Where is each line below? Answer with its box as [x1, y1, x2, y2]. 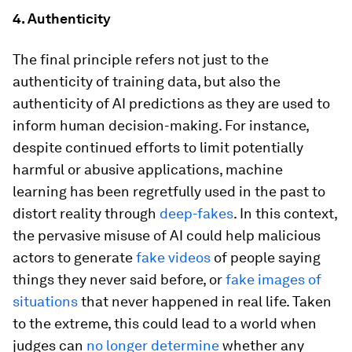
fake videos [136, 249, 211, 266]
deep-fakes [159, 205, 233, 222]
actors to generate [13, 249, 136, 266]
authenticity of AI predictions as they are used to [13, 95, 330, 112]
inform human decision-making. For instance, [13, 117, 309, 134]
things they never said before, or [13, 271, 225, 288]
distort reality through [13, 205, 159, 222]
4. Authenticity [13, 10, 111, 27]
